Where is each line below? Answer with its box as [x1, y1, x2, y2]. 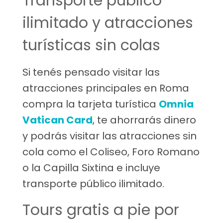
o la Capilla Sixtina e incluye [22, 161, 160, 175]
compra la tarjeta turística [22, 97, 159, 111]
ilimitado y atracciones [22, 12, 193, 34]
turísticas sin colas [22, 35, 160, 56]
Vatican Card [22, 113, 93, 127]
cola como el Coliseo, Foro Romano [22, 145, 200, 159]
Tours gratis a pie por [22, 200, 179, 221]
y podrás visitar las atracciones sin [22, 129, 197, 143]
